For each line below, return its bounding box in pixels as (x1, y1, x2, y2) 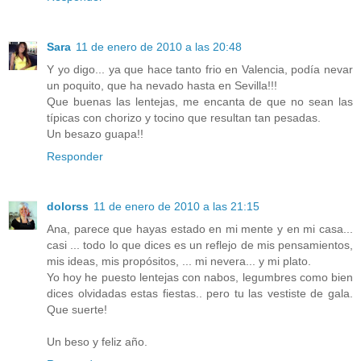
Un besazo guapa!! (47, 127, 143, 141)
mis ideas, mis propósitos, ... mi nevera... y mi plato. (47, 255, 311, 268)
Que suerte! (47, 303, 107, 317)
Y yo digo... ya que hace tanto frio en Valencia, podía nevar (47, 63, 353, 77)
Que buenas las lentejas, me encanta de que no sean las (47, 95, 353, 109)
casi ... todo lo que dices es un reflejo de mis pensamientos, (47, 239, 353, 252)
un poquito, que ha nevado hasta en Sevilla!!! (47, 79, 277, 93)
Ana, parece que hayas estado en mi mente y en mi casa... (47, 222, 353, 236)
